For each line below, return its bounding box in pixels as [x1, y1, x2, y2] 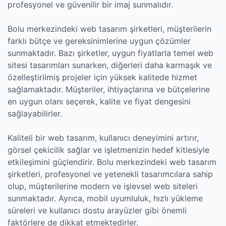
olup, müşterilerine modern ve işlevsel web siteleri [8, 181, 198, 191]
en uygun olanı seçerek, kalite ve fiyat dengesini [8, 96, 191, 106]
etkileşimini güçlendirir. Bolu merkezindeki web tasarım [8, 157, 216, 167]
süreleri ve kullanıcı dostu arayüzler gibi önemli [8, 205, 187, 215]
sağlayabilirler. [8, 108, 62, 119]
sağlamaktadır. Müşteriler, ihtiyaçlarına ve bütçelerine [8, 84, 210, 94]
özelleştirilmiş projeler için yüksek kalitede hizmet [8, 72, 197, 82]
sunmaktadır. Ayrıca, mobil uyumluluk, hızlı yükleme [8, 193, 203, 203]
